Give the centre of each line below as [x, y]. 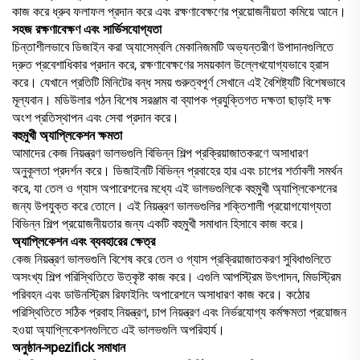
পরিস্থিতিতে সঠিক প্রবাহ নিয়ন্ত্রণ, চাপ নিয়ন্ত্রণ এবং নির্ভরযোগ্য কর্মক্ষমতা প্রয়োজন [179, 312]
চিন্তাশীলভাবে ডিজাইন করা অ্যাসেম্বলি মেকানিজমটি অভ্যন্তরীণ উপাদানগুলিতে [173, 47]
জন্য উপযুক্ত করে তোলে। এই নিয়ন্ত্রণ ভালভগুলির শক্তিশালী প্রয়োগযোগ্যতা [172, 206]
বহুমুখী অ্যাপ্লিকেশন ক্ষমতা [67, 135]
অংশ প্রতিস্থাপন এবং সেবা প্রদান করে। [96, 117]
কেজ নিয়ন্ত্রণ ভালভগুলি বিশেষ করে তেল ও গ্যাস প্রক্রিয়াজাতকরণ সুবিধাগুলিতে [172, 259]
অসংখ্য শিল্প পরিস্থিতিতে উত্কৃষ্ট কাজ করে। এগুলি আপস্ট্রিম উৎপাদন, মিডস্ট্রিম [176, 276]
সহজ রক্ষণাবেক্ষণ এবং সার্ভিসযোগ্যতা [87, 29]
